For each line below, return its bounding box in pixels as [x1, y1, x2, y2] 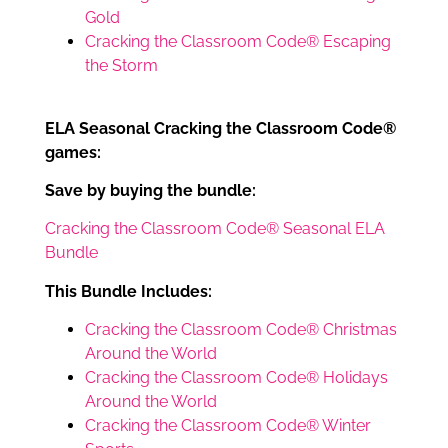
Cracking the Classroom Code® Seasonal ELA [45, 219, 385, 239]
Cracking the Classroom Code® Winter [85, 416, 371, 436]
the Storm [85, 56, 158, 76]
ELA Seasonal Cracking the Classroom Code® [45, 118, 396, 138]
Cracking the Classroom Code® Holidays [85, 368, 388, 388]
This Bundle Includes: [45, 281, 212, 301]
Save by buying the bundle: [45, 181, 256, 201]
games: [45, 142, 101, 162]
